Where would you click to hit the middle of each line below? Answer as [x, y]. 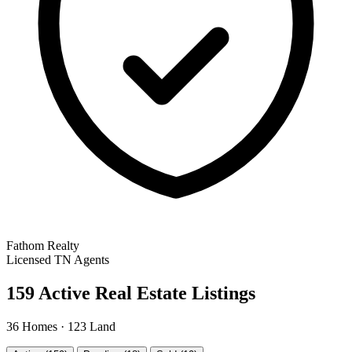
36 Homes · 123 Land [61, 326]
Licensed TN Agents [58, 259]
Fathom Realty [43, 245]
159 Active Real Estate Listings [131, 293]
